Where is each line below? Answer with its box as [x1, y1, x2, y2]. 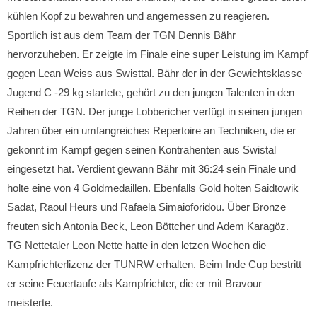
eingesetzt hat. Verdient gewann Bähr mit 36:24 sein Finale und [7, 163, 296, 175]
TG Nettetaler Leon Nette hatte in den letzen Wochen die [7, 239, 266, 251]
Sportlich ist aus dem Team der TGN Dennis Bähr [7, 29, 236, 41]
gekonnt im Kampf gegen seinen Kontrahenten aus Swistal [7, 144, 276, 156]
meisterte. [7, 296, 53, 309]
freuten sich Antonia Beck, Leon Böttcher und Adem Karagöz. [7, 220, 289, 232]
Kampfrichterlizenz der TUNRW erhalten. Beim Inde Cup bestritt [7, 258, 301, 270]
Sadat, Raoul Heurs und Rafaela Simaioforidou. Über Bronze [7, 201, 286, 213]
